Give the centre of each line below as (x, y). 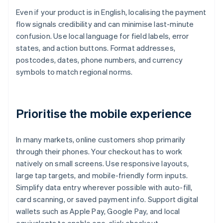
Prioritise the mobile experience (104, 113)
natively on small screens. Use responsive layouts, (103, 164)
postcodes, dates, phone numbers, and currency (100, 60)
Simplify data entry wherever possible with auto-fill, (104, 187)
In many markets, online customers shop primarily (101, 140)
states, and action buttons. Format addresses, (96, 48)
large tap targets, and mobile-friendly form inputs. (102, 175)
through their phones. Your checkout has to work (99, 152)
